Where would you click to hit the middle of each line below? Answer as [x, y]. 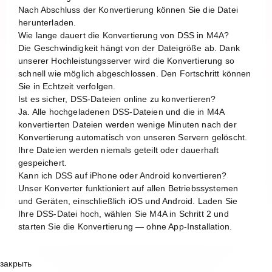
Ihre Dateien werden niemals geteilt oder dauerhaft [119, 150]
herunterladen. [47, 22]
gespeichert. [43, 162]
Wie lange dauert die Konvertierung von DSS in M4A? [124, 35]
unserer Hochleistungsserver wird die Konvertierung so [126, 60]
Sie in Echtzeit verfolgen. [67, 86]
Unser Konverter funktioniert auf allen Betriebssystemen [128, 188]
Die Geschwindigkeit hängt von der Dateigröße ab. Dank [129, 48]
